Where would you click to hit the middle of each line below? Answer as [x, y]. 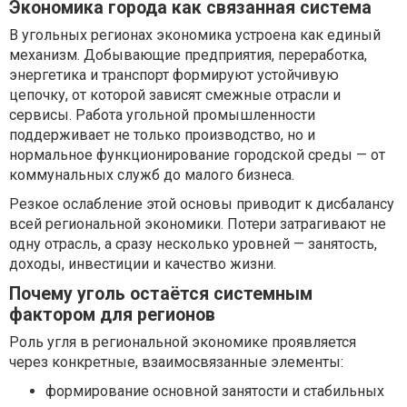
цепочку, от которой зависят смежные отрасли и [175, 95]
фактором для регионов [112, 315]
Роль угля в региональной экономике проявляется [183, 342]
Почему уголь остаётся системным [161, 294]
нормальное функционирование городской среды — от [197, 155]
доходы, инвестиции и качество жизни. [143, 264]
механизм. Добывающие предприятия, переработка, [188, 55]
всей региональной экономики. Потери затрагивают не [198, 224]
